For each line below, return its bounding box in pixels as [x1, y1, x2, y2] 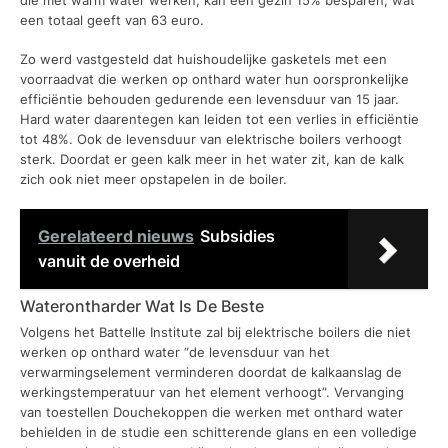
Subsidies [200, 225, 275, 246]
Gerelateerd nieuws [38, 225, 194, 246]
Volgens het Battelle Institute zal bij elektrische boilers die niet [20, 323, 411, 340]
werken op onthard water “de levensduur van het [20, 343, 330, 360]
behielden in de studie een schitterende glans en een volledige [20, 423, 417, 440]
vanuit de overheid [38, 250, 180, 271]
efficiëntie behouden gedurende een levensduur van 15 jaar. [20, 91, 399, 108]
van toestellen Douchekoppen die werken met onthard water [20, 403, 403, 420]
